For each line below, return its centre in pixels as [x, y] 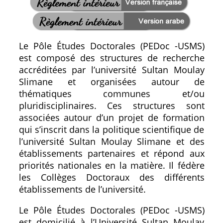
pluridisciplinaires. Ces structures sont [111, 105]
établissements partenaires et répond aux [111, 153]
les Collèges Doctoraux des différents [111, 177]
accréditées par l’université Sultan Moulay [111, 69]
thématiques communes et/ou [111, 93]
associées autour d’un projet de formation [111, 117]
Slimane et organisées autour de [111, 81]
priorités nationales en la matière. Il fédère [111, 165]
